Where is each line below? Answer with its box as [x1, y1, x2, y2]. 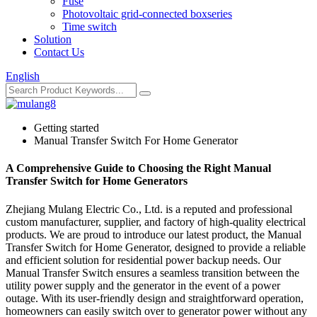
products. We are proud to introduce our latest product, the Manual [6, 228, 301, 241]
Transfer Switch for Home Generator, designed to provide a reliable [6, 241, 306, 253]
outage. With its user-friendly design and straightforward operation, [6, 292, 304, 304]
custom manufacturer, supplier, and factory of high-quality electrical [6, 215, 306, 228]
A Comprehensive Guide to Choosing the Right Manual [6, 162, 271, 175]
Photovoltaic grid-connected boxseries [62, 8, 232, 20]
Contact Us [34, 46, 84, 58]
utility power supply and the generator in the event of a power [6, 279, 280, 292]
